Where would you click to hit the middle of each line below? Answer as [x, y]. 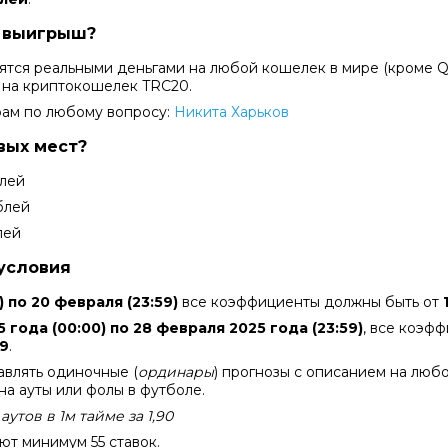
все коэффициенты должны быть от [310, 301]
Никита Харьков [231, 111]
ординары [176, 371]
